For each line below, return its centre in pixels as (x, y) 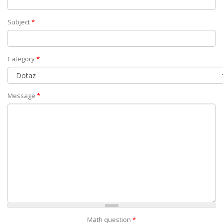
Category (22, 59)
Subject (19, 22)
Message (22, 96)
